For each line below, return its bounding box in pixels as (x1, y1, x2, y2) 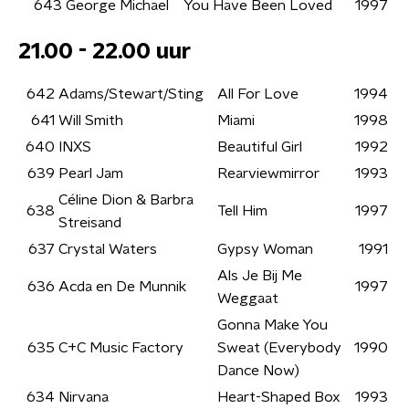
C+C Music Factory (58, 341, 184, 355)
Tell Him (217, 204, 267, 218)
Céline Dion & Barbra (58, 193, 194, 207)
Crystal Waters (58, 242, 157, 257)
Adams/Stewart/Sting (58, 87, 204, 101)
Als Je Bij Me (217, 268, 302, 283)
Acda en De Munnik (58, 279, 186, 294)
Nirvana (58, 390, 109, 404)
